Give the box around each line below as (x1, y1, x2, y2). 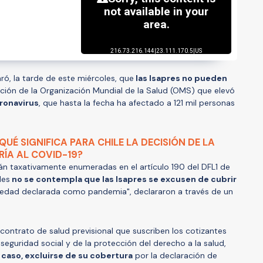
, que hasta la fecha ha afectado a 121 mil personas (39, 97, 235, 108)
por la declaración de (133, 249, 217, 261)
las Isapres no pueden (134, 72, 227, 83)
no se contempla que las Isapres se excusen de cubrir (10, 173, 237, 184)
